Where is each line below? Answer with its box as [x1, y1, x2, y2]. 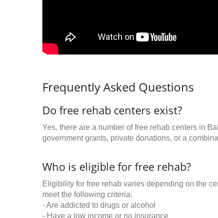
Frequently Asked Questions [42, 79, 194, 95]
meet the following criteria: [42, 190, 132, 199]
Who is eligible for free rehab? [42, 159, 191, 174]
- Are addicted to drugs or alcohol [42, 201, 156, 210]
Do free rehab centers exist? [42, 103, 182, 118]
